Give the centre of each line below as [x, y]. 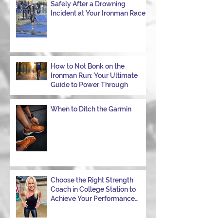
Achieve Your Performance [93, 199]
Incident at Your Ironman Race [98, 13]
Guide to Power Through [89, 85]
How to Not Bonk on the [88, 66]
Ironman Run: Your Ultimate [94, 75]
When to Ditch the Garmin [91, 109]
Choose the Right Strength [92, 180]
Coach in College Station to [93, 189]
